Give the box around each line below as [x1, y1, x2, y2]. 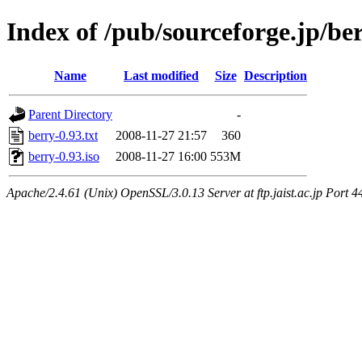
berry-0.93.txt [28, 128, 98, 142]
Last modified [124, 68, 199, 82]
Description [244, 68, 307, 82]
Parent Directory [28, 107, 112, 121]
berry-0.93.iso [28, 149, 99, 163]
